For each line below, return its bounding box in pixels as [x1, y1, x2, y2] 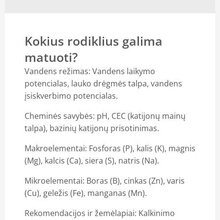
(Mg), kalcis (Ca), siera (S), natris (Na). [25, 155, 159, 166]
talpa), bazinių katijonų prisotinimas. [25, 122, 159, 134]
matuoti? [25, 48, 78, 65]
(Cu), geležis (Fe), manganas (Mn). [25, 187, 147, 198]
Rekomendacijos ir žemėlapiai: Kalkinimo [25, 207, 175, 219]
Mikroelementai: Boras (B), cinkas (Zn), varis [25, 175, 185, 186]
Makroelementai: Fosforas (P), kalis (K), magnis [25, 142, 195, 154]
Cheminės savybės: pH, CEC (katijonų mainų [25, 110, 186, 121]
